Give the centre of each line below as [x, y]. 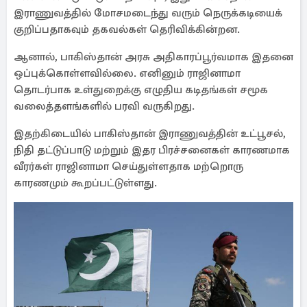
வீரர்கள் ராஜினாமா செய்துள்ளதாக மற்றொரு [128, 167]
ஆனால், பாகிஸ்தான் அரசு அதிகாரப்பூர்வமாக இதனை [153, 57]
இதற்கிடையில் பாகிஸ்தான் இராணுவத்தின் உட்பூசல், [150, 134]
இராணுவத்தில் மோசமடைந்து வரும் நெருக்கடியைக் [148, 13]
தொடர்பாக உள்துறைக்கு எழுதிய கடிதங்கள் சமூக [141, 90]
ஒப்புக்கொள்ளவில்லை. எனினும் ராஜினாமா [127, 73]
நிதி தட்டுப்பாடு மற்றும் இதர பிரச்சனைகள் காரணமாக [152, 150]
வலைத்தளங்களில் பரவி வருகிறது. [104, 106]
